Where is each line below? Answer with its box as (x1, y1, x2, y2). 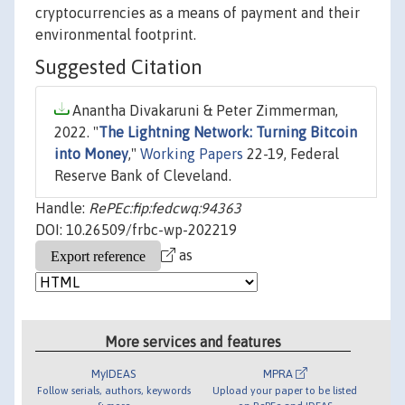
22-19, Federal (243, 146, 339, 163)
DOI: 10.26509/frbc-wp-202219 (35, 221, 237, 239)
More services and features (105, 333, 282, 350)
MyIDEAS (91, 366, 137, 381)
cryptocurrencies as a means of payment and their (35, 5, 360, 22)
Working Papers (140, 146, 243, 163)
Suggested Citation (35, 55, 202, 80)
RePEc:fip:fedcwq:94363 (89, 200, 241, 217)
